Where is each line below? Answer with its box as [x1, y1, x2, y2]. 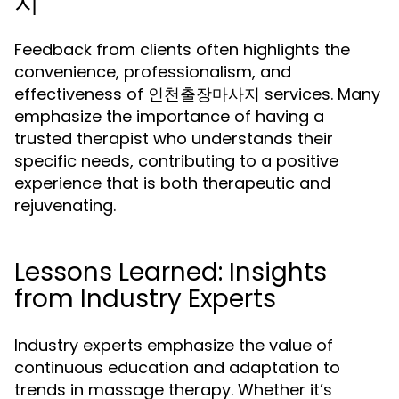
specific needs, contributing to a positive [14, 150, 338, 172]
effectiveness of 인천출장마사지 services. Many [14, 83, 380, 105]
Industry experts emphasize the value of [14, 334, 333, 356]
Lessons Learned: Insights [14, 255, 327, 289]
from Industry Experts [14, 281, 276, 316]
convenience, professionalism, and [14, 61, 291, 83]
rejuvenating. [14, 194, 116, 216]
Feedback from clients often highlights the [14, 38, 350, 61]
